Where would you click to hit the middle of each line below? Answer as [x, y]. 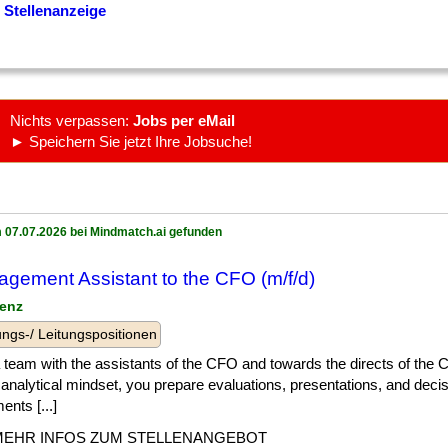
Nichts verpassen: [71, 120]
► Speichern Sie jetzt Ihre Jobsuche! [131, 141]
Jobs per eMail [184, 120]
